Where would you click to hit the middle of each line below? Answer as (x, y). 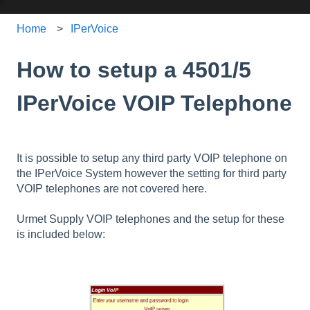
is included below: (61, 235)
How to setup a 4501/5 (134, 70)
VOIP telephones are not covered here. (112, 188)
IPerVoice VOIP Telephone (154, 103)
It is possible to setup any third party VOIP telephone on (152, 158)
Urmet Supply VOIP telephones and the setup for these (151, 219)
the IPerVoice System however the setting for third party (152, 173)
